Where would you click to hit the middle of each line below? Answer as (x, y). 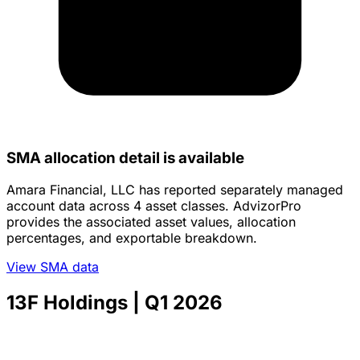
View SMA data (53, 267)
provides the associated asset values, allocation (151, 222)
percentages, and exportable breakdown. (132, 238)
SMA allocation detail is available (125, 157)
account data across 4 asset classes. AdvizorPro (154, 206)
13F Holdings (67, 303)
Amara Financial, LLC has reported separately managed (175, 190)
